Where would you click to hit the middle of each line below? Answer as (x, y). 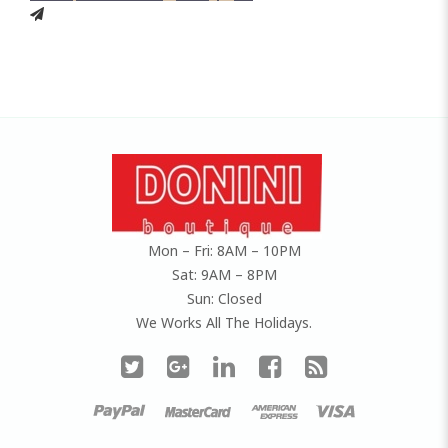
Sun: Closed (224, 298)
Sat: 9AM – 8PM (224, 274)
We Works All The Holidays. (224, 322)
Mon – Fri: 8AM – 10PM (224, 250)
